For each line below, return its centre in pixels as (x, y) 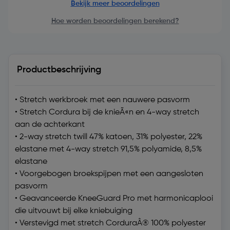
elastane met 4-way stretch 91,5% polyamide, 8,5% (108, 149)
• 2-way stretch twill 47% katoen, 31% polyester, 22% (109, 137)
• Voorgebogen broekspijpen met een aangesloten (109, 174)
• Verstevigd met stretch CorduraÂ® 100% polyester (110, 223)
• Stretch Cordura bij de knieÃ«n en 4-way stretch (107, 112)
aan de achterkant (50, 125)
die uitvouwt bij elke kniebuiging (74, 211)
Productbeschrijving (59, 70)
